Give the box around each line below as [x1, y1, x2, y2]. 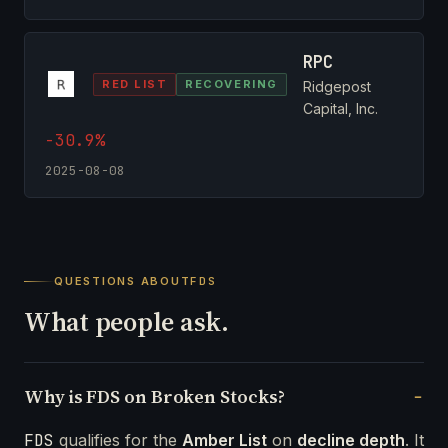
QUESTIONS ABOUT [54, 273, 191, 288]
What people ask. [24, 303, 229, 340]
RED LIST [102, 76, 168, 91]
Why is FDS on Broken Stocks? [24, 383, 285, 409]
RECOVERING [185, 76, 278, 91]
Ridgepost [302, 77, 371, 95]
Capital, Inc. [302, 99, 378, 117]
